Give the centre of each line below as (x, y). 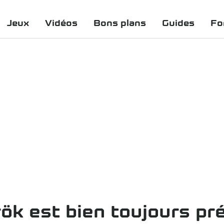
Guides (178, 23)
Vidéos (61, 23)
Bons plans (120, 23)
